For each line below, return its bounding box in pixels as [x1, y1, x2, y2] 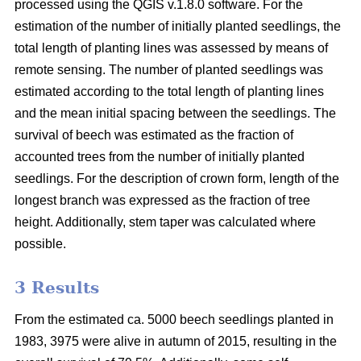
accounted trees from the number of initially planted [15, 149, 305, 164]
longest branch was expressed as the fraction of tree [15, 193, 310, 207]
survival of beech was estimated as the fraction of [15, 127, 293, 142]
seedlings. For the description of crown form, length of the [15, 171, 339, 185]
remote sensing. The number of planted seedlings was [15, 62, 323, 77]
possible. [15, 236, 66, 251]
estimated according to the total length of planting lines [15, 84, 324, 98]
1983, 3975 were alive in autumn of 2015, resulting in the [15, 334, 337, 348]
